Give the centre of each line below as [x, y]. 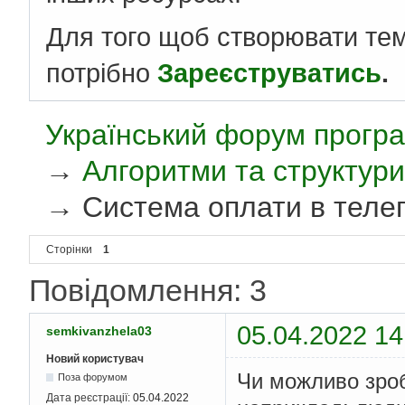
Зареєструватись [269, 73]
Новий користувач [95, 359]
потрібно [102, 73]
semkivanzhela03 [99, 331]
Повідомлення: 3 [148, 291]
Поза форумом [93, 377]
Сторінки [69, 250]
